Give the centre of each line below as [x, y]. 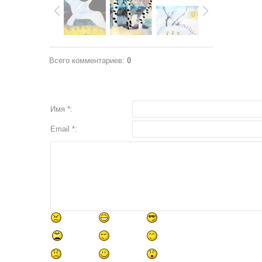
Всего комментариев [86, 61]
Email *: [64, 129]
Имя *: [61, 109]
